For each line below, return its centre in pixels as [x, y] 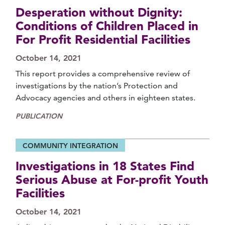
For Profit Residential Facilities [103, 39]
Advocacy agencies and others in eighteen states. [105, 98]
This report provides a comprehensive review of [103, 74]
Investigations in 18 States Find [105, 166]
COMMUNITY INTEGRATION [70, 146]
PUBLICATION [39, 116]
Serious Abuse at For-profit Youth [112, 180]
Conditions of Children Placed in [107, 26]
